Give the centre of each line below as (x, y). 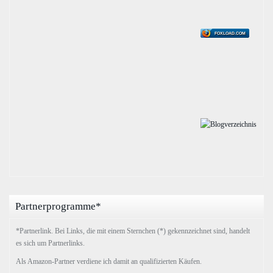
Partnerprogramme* (58, 207)
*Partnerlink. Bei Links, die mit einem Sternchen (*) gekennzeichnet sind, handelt (133, 231)
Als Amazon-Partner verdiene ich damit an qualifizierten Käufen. (109, 262)
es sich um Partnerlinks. (50, 243)
